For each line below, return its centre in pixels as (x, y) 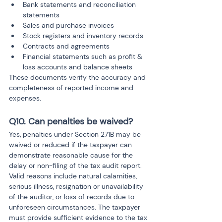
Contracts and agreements (66, 46)
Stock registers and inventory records (83, 36)
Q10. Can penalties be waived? (71, 121)
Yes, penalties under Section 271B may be (76, 134)
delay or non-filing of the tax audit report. (76, 166)
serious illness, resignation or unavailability (77, 186)
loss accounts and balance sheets (78, 67)
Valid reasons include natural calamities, (74, 176)
